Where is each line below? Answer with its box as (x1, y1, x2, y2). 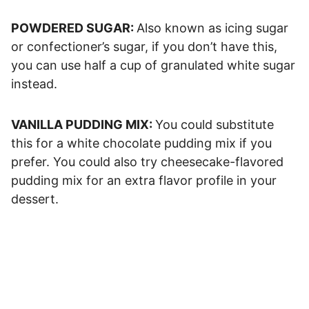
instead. (11, 76, 57, 91)
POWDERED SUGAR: (11, 20, 137, 35)
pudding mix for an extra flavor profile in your (11, 172, 277, 188)
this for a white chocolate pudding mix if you (11, 135, 272, 150)
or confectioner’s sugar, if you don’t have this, (11, 39, 277, 54)
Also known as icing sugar (137, 20, 288, 35)
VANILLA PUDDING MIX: (11, 117, 155, 132)
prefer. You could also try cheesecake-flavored (11, 154, 283, 169)
